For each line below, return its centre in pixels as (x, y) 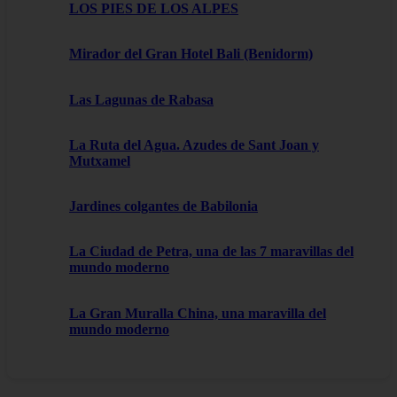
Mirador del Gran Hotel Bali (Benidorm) (191, 54)
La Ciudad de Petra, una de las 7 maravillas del (211, 252)
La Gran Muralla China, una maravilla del (198, 313)
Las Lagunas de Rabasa (141, 99)
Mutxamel (100, 160)
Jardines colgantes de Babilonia (163, 206)
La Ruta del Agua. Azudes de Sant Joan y (194, 144)
